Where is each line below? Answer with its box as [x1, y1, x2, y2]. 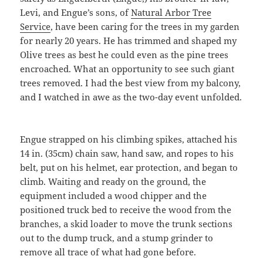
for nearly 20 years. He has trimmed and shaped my [20, 34, 237, 46]
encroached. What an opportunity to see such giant [20, 62, 235, 75]
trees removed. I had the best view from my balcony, [20, 76, 241, 89]
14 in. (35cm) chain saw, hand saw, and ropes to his [20, 147, 234, 159]
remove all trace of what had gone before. [20, 245, 199, 258]
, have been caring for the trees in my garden [50, 20, 240, 32]
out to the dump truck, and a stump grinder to [20, 231, 214, 244]
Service [20, 20, 51, 32]
